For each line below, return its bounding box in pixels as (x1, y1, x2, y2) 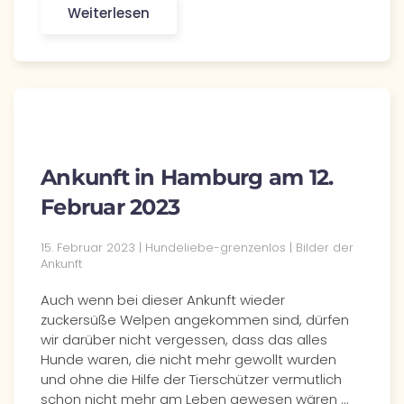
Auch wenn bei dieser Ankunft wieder (41, 290, 285, 309)
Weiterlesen (68, 4, 150, 23)
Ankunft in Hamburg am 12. (41, 164, 334, 190)
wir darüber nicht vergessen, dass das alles (41, 330, 327, 349)
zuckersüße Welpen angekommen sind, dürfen (41, 310, 349, 329)
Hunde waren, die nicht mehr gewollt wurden (41, 350, 336, 369)
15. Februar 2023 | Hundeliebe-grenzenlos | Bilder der (41, 239, 353, 256)
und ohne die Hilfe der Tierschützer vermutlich (41, 370, 342, 389)
